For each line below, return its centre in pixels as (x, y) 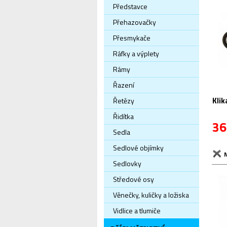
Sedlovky (127, 163)
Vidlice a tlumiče (137, 211)
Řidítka (123, 116)
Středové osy (134, 179)
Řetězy (124, 101)
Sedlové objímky (138, 148)
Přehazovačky (135, 22)
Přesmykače (132, 38)
